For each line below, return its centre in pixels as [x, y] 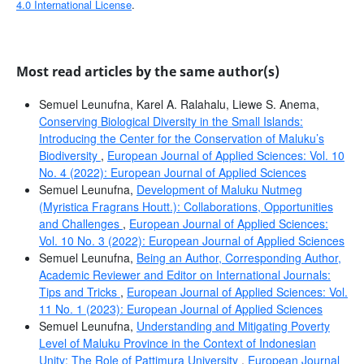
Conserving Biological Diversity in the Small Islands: [171, 121]
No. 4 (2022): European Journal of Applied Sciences [172, 173]
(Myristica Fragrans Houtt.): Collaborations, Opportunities [186, 207]
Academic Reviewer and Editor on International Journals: [184, 275]
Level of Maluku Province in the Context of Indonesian [177, 343]
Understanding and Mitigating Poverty [233, 326]
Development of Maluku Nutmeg [219, 190]
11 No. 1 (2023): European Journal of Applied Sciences [180, 309]
